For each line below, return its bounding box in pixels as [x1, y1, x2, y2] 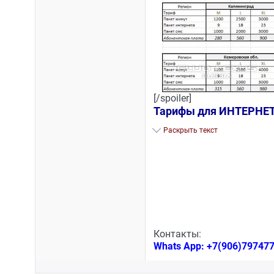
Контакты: [153, 229, 201, 240]
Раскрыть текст [163, 126, 218, 135]
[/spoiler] [153, 93, 191, 104]
